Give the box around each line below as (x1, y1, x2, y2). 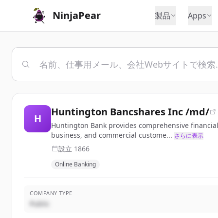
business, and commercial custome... (51, 130, 172, 140)
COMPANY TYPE (30, 189, 73, 197)
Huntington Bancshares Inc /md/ (51, 105, 209, 118)
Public (30, 199, 50, 208)
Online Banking (55, 160, 96, 168)
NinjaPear (53, 9, 101, 22)
